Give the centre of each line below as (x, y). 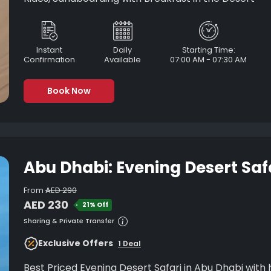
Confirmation (49, 60)
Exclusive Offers (76, 243)
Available (122, 60)
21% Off (95, 205)
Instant (49, 50)
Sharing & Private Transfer (69, 221)
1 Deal (129, 243)
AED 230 (46, 205)
